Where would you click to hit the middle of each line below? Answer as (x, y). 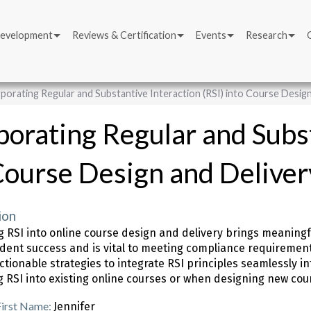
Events (211, 35)
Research (267, 35)
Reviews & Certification (124, 35)
